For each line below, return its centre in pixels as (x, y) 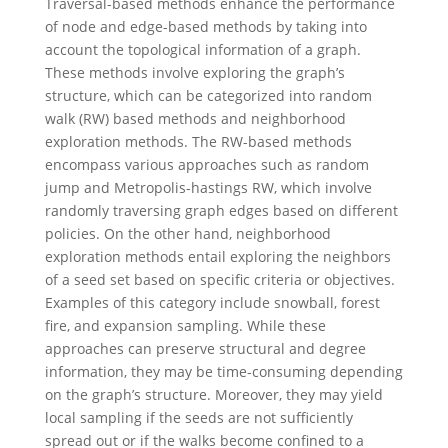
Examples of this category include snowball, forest (212, 302)
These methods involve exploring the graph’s (194, 72)
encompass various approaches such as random (206, 164)
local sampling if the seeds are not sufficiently (198, 417)
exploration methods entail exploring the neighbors (217, 256)
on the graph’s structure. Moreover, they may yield (213, 394)
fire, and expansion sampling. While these (185, 325)
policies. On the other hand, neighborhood (187, 233)
